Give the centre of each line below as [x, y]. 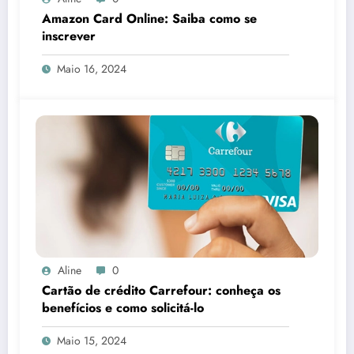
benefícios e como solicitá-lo [123, 307]
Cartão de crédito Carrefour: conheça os [161, 290]
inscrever [69, 36]
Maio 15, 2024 [92, 340]
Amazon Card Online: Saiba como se [149, 18]
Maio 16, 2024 [92, 68]
